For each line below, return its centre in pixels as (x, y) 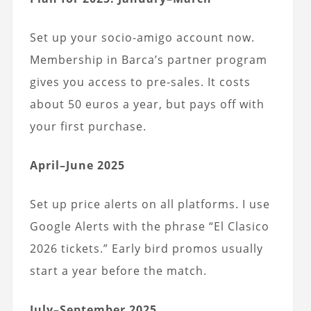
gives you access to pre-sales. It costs (140, 82)
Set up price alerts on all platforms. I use (150, 204)
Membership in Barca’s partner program (148, 59)
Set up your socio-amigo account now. (142, 37)
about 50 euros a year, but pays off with (147, 104)
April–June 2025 (77, 165)
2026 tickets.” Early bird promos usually (146, 248)
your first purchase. (88, 126)
